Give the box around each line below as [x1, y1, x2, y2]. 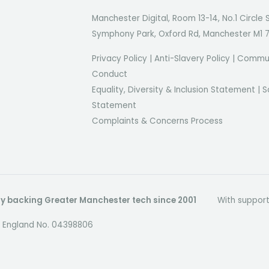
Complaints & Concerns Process [92, 115, 223, 127]
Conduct [92, 68, 128, 80]
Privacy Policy [92, 52, 148, 64]
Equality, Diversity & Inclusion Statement [92, 83, 256, 95]
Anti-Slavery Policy [154, 52, 231, 64]
